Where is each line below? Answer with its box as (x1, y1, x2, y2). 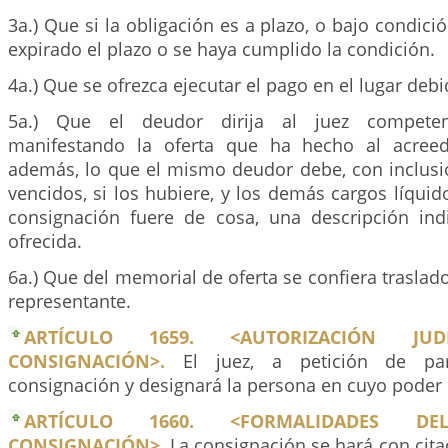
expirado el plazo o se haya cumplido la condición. (8, 37, 435, 61)
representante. (8, 289, 131, 313)
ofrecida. (8, 229, 82, 253)
